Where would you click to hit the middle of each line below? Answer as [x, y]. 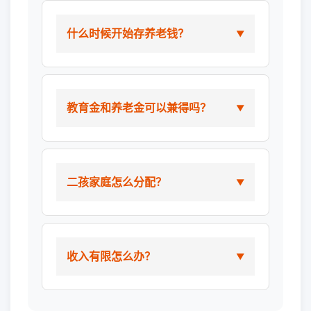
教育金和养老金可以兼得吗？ [139, 108]
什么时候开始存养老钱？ [128, 33]
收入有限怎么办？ [111, 256]
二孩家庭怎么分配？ [117, 182]
